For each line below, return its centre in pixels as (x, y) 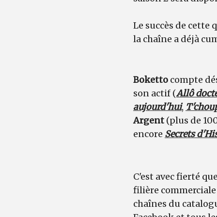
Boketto (151, 79)
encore (149, 134)
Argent (150, 120)
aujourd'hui (157, 107)
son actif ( (155, 93)
